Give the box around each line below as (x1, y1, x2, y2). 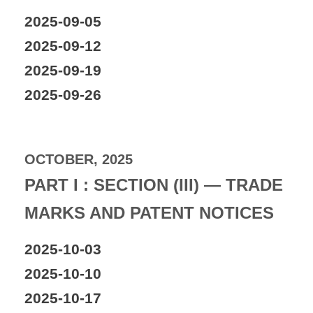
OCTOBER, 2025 (24, 151, 133, 167)
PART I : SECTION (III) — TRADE (24, 175, 283, 194)
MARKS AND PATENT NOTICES (24, 203, 274, 222)
